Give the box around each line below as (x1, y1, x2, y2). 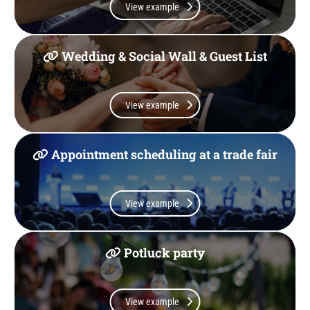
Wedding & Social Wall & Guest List (59, 48, 267, 65)
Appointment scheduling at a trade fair (48, 146, 277, 163)
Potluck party (121, 244, 205, 262)
